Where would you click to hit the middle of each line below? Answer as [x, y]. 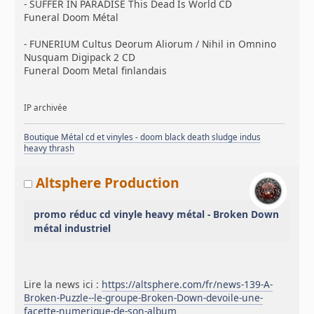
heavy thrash [49, 149]
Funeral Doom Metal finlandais [96, 70]
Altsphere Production [108, 182]
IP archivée [46, 108]
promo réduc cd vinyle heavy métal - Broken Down [157, 214]
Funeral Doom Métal [71, 17]
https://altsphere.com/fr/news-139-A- [187, 285]
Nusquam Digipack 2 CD [80, 57]
